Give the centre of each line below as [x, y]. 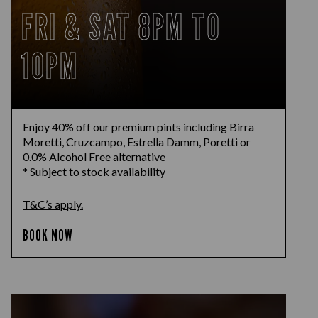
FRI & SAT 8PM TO [121, 27]
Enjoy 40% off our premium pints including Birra [138, 127]
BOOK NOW [48, 235]
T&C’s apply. [53, 204]
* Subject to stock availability [94, 171]
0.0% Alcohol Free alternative [94, 157]
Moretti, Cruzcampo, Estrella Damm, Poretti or [137, 142]
